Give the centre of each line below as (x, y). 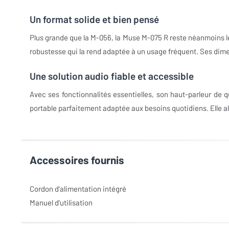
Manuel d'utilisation (61, 203)
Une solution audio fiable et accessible (112, 76)
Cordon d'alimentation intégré (78, 189)
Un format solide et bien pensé (94, 19)
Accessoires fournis (77, 160)
